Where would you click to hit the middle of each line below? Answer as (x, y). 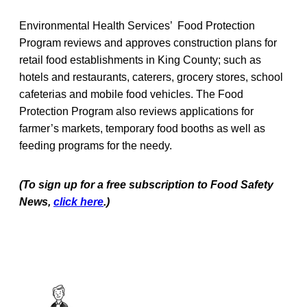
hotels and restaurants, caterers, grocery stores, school (151, 77)
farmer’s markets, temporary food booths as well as (142, 128)
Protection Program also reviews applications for (136, 111)
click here (78, 201)
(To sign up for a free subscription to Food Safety (146, 184)
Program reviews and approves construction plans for (148, 42)
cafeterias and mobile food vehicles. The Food (131, 94)
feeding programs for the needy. (96, 145)
